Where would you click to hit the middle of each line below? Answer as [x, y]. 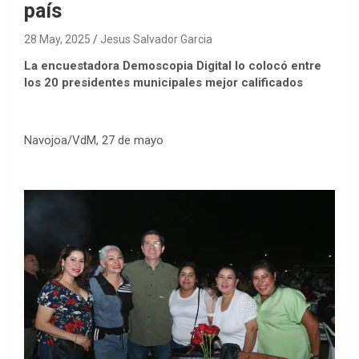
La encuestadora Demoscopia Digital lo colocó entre [173, 66]
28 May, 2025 [57, 40]
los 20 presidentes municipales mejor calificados [163, 83]
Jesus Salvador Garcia [156, 40]
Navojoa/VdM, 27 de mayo [94, 141]
